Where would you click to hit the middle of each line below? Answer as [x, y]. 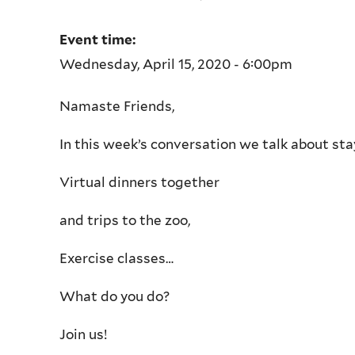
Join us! [85, 334]
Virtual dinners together [139, 182]
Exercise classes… [116, 258]
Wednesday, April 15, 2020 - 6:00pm [176, 65]
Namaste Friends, [117, 106]
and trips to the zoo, [125, 220]
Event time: [99, 40]
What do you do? [116, 296]
